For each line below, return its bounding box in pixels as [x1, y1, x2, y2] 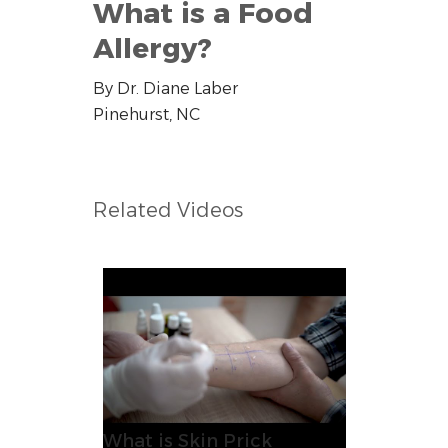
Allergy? [92, 31, 212, 66]
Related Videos [92, 198, 243, 223]
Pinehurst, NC [92, 105, 200, 125]
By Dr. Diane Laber [92, 79, 238, 99]
